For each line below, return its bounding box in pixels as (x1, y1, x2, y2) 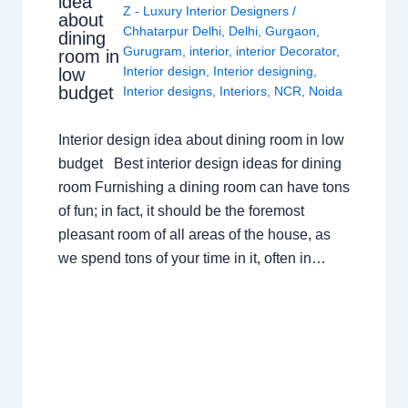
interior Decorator (236, 43, 337, 58)
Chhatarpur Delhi (123, 23, 222, 38)
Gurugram (123, 43, 183, 58)
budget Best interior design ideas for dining (57, 155, 342, 171)
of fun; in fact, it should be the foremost (57, 202, 304, 219)
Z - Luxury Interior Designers (123, 3, 293, 18)
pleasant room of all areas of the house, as (57, 226, 331, 242)
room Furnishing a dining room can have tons (57, 178, 350, 195)
